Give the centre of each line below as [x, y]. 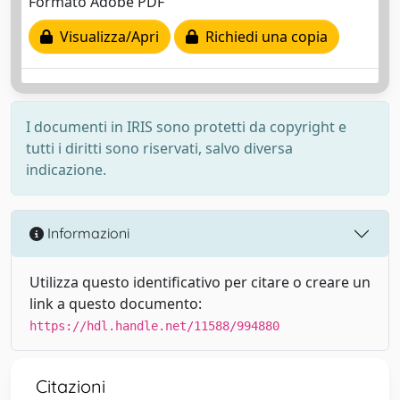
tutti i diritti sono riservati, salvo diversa [159, 148]
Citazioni [71, 386]
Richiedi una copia [263, 37]
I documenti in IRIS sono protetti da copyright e [186, 126]
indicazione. [66, 169]
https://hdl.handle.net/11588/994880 [154, 325]
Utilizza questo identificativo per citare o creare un [200, 282]
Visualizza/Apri [106, 37]
